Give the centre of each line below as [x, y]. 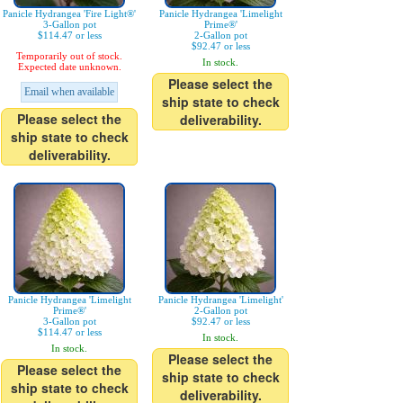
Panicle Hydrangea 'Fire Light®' [69, 14]
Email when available [69, 92]
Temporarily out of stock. [69, 56]
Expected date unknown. [69, 67]
